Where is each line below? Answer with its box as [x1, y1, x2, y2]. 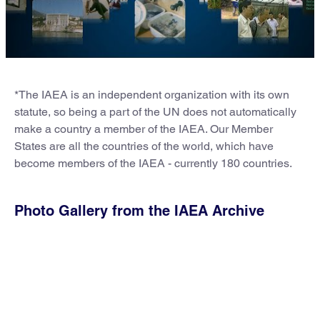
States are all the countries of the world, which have [14, 139, 274, 153]
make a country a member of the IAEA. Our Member [14, 121, 273, 136]
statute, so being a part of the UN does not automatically [14, 104, 296, 119]
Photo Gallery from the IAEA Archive [14, 201, 264, 219]
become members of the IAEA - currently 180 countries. [14, 156, 292, 170]
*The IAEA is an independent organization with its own [14, 87, 289, 101]
